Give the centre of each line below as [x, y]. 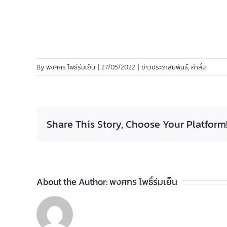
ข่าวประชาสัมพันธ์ [165, 67]
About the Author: [73, 182]
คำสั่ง [198, 67]
